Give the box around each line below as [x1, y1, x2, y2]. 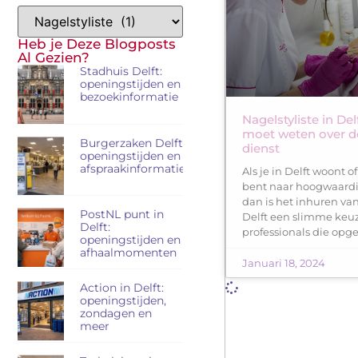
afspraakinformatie [79, 161, 185, 176]
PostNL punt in [79, 207, 164, 222]
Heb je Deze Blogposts [18, 36, 176, 53]
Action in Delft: [79, 280, 164, 296]
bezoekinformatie [79, 89, 178, 105]
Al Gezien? [18, 50, 89, 66]
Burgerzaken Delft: [79, 135, 185, 150]
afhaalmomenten [79, 245, 177, 261]
